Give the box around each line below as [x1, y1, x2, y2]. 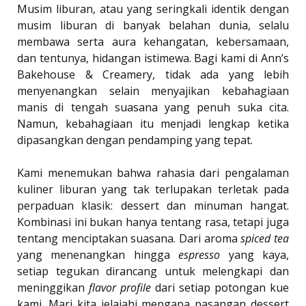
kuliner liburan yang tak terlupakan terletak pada [17, 182, 289, 197]
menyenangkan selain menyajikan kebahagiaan [17, 83, 289, 99]
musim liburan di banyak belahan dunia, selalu [17, 18, 289, 33]
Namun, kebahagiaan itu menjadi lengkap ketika [17, 116, 289, 132]
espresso [178, 247, 221, 263]
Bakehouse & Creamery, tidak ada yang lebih [17, 67, 289, 83]
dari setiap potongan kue [151, 280, 289, 296]
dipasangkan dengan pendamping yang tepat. [17, 133, 253, 148]
